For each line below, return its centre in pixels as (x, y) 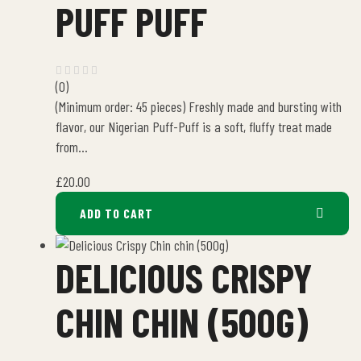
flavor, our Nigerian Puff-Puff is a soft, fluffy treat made (194, 126)
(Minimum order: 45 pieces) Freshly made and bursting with (199, 106)
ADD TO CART (116, 213)
